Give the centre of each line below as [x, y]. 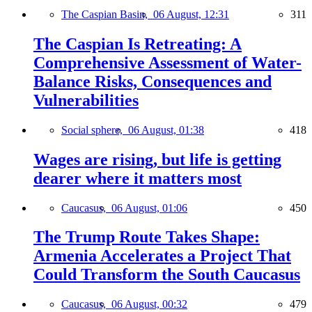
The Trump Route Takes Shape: [147, 237]
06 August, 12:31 [191, 14]
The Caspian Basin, [107, 14]
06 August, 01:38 [166, 130]
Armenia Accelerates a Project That [162, 256]
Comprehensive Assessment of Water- [167, 62]
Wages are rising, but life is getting [157, 159]
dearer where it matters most [138, 178]
